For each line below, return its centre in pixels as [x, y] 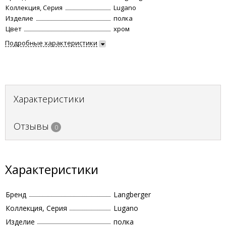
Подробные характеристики [51, 43]
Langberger [132, 194]
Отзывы [31, 126]
